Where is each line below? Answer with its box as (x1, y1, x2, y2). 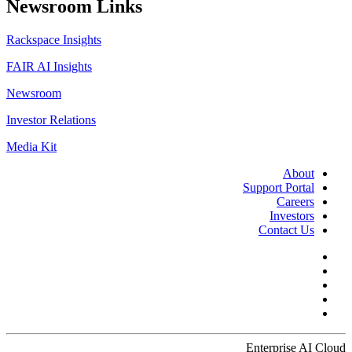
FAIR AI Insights (6, 60, 92, 74)
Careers (277, 195, 314, 209)
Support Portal (243, 181, 314, 195)
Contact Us (258, 223, 314, 237)
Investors (269, 209, 314, 223)
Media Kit (6, 140, 57, 154)
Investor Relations (6, 113, 96, 127)
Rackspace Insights (6, 33, 101, 47)
